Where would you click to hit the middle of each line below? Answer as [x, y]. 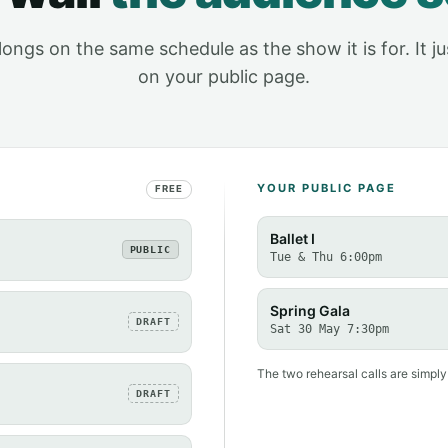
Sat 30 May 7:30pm [329, 328]
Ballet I [292, 238]
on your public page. [224, 76]
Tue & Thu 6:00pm [325, 256]
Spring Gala [309, 310]
